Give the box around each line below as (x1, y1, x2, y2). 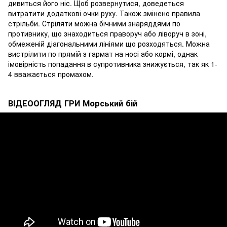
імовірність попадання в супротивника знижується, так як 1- (8, 58, 217, 69)
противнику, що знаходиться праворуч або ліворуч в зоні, (8, 28, 207, 39)
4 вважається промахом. (8, 68, 94, 79)
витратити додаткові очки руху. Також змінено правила (8, 8, 200, 18)
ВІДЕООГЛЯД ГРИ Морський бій (8, 97, 137, 109)
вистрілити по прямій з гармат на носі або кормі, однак (8, 48, 198, 59)
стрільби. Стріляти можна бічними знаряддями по (8, 18, 180, 28)
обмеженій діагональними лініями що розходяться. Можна (8, 38, 210, 49)
